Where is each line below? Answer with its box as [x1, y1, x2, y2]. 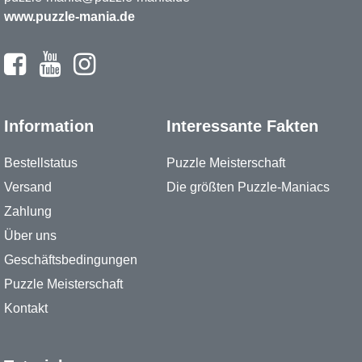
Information [4, 117, 94, 135]
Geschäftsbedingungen [4, 253, 137, 267]
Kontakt [4, 301, 48, 315]
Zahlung [4, 204, 52, 218]
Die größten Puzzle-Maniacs [166, 180, 330, 194]
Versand [4, 180, 52, 194]
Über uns [4, 229, 57, 242]
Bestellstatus [4, 156, 78, 170]
